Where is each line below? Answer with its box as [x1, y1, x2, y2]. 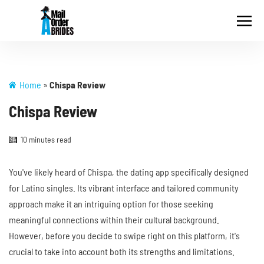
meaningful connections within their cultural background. [9, 214, 219, 225]
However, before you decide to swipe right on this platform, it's [9, 230, 240, 241]
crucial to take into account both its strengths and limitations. [9, 246, 235, 257]
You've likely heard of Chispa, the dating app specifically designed [9, 166, 249, 177]
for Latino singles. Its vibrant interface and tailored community [9, 182, 239, 193]
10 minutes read [21, 134, 71, 144]
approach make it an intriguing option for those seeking [9, 198, 213, 209]
